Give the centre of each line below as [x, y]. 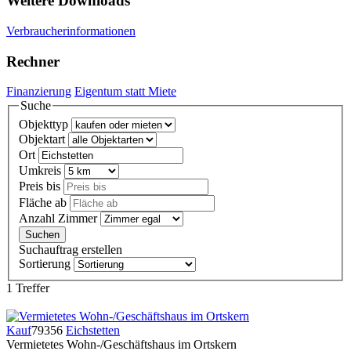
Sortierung [45, 264]
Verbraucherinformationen [71, 31]
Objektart [42, 139]
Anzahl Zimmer [58, 219]
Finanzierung [39, 92]
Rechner [33, 61]
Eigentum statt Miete [125, 92]
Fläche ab [43, 203]
